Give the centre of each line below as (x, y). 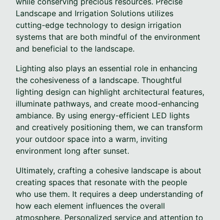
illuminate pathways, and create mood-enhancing (107, 103)
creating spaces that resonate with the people (101, 182)
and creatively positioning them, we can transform (109, 127)
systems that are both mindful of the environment (108, 37)
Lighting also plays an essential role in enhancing (107, 68)
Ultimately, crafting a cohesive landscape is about (109, 170)
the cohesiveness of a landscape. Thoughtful (99, 80)
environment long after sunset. (72, 151)
